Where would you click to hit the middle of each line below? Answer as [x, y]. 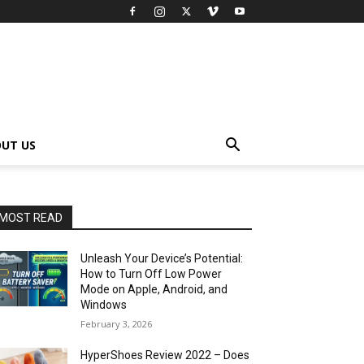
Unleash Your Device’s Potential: [162, 258]
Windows [104, 305]
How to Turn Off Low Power [152, 274]
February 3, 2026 [117, 324]
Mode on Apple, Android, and [154, 289]
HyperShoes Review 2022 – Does [165, 355]
